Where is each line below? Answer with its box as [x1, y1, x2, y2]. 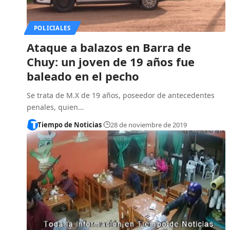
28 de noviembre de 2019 [110, 120, 187, 129]
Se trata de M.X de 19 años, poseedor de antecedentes [27, 90, 215, 100]
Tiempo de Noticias [37, 120, 102, 129]
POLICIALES [33, 24, 71, 32]
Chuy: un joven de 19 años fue [27, 53, 195, 69]
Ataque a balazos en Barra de [27, 39, 191, 55]
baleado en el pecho [27, 68, 139, 84]
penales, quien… [27, 102, 84, 112]
